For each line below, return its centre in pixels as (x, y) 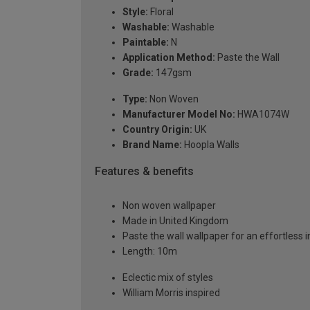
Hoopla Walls (211, 144)
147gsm (173, 72)
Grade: (138, 72)
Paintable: (146, 42)
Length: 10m (150, 252)
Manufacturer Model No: (179, 114)
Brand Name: (152, 144)
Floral (161, 11)
